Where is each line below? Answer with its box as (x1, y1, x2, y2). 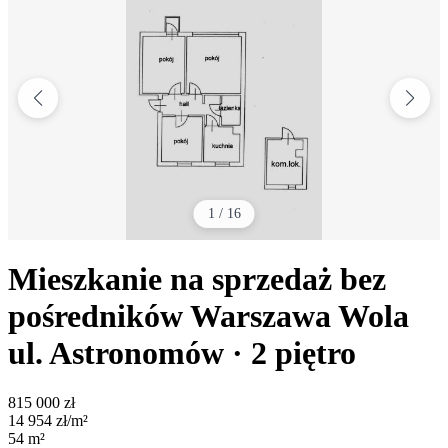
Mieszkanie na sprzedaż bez (8, 261, 386, 298)
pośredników (8, 298, 183, 335)
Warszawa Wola (190, 298, 409, 335)
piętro (275, 335, 356, 372)
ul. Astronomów (8, 335, 224, 372)
